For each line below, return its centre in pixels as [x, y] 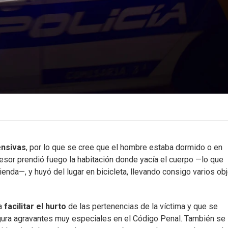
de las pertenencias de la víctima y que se [142, 206]
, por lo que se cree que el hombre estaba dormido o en [124, 147]
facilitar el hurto [35, 206]
